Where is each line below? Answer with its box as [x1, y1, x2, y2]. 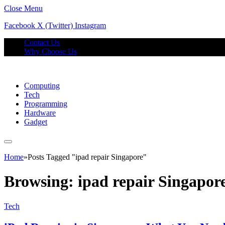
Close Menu [4, 4, 43, 13]
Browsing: [4, 172, 78, 191]
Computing [24, 81, 60, 90]
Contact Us [24, 38, 60, 47]
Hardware [24, 108, 56, 117]
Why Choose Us [24, 47, 77, 56]
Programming [24, 99, 67, 108]
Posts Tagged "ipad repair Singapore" [28, 153, 147, 161]
